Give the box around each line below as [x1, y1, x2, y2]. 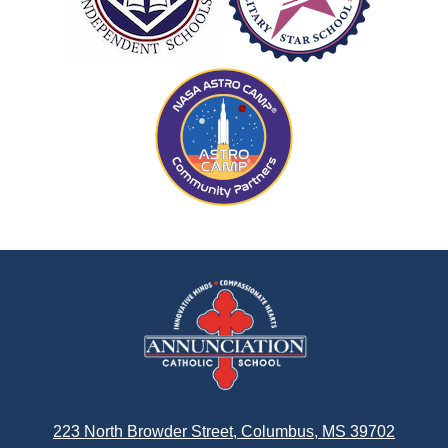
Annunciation [222, 278, 359, 306]
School [222, 334, 295, 362]
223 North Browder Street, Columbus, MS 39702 [53, 423, 395, 440]
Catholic [222, 306, 308, 334]
